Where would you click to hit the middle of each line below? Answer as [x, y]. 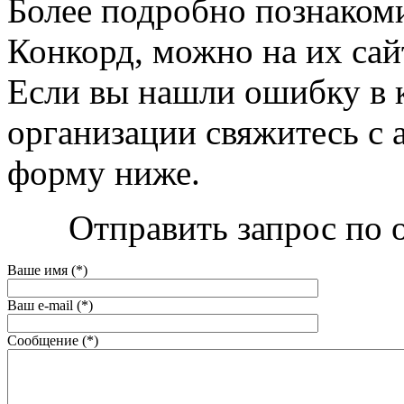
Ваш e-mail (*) [50, 305]
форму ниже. [104, 172]
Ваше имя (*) [47, 270]
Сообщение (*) [53, 340]
